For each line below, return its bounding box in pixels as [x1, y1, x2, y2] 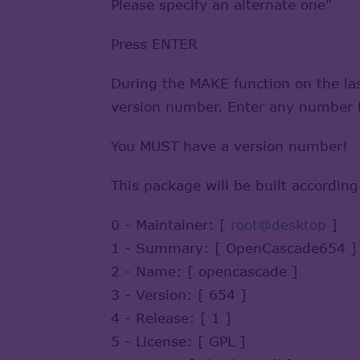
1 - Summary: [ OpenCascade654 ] [111, 239, 357, 256]
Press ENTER [111, 35, 198, 52]
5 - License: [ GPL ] [111, 332, 246, 350]
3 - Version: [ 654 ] [111, 285, 247, 303]
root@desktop [231, 215, 326, 233]
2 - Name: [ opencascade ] [111, 262, 298, 280]
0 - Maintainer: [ [111, 215, 231, 233]
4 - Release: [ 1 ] [111, 309, 231, 326]
